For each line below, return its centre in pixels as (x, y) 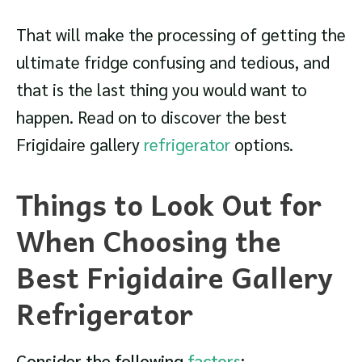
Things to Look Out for (169, 204)
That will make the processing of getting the (181, 35)
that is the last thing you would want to (162, 90)
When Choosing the (149, 240)
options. (262, 145)
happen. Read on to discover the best (152, 117)
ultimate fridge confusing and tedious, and (173, 62)
